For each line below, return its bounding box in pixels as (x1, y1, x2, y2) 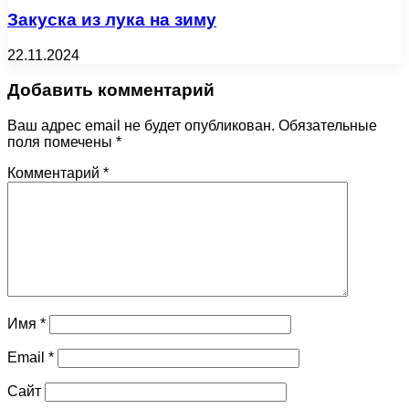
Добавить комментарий (7, 80, 215, 100)
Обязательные (278, 118, 377, 134)
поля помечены (7, 134, 116, 151)
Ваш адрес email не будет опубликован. (7, 118, 275, 134)
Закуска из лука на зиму (7, 10, 216, 30)
